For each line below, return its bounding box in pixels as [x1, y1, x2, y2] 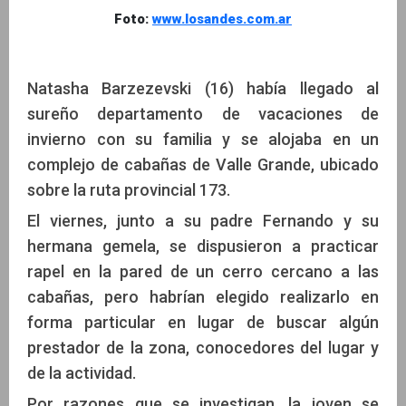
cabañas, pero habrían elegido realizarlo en [27, 287, 379, 307]
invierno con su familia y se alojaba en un [27, 130, 379, 150]
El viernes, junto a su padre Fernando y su [27, 211, 379, 231]
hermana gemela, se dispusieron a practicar [27, 237, 379, 256]
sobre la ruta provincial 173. [27, 180, 230, 200]
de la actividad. [27, 363, 136, 383]
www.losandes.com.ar [152, 11, 292, 28]
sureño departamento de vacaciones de [27, 104, 379, 124]
